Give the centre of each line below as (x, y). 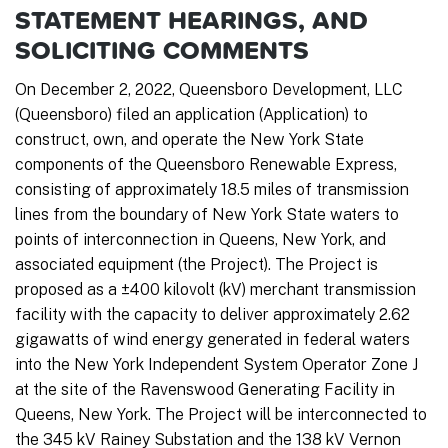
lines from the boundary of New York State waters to (207, 215)
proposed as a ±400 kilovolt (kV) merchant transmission (215, 290)
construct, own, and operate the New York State (189, 140)
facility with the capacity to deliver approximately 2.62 (212, 315)
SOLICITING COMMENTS (162, 49)
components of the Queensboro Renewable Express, (206, 165)
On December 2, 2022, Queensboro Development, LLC (209, 90)
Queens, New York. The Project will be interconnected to (221, 415)
